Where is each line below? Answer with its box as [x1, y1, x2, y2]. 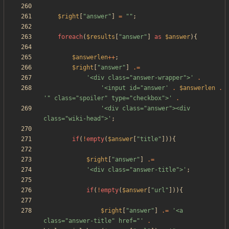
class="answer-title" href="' [43, 217, 144, 225]
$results [86, 33, 115, 41]
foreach [58, 33, 83, 41]
